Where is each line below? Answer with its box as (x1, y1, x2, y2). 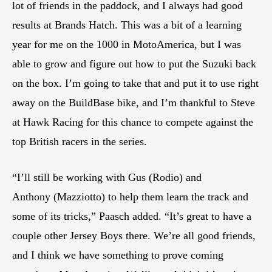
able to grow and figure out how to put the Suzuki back (12, 57, 256, 70)
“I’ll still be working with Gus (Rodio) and (12, 171, 202, 183)
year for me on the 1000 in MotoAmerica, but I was (12, 38, 241, 50)
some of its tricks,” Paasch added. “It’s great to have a (12, 209, 251, 222)
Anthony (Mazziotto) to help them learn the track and (12, 190, 248, 203)
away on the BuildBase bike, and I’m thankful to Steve (12, 96, 255, 109)
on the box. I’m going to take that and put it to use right (12, 76, 259, 89)
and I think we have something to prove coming (12, 248, 223, 261)
